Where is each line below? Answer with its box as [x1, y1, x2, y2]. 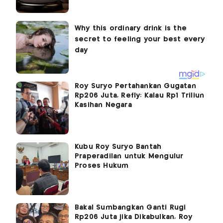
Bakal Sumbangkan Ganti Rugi [75, 204, 186, 211]
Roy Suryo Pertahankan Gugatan [75, 82, 196, 90]
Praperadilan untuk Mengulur [75, 152, 184, 160]
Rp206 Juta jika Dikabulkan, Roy [75, 213, 193, 221]
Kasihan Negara [75, 101, 132, 109]
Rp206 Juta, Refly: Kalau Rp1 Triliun [75, 92, 205, 99]
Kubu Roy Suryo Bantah [75, 143, 162, 150]
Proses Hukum [75, 162, 129, 169]
